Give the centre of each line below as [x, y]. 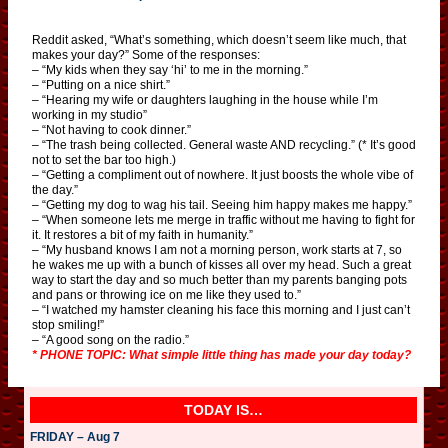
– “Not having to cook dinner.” [111, 129]
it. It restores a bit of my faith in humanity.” [142, 234]
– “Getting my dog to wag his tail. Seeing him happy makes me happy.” [222, 204]
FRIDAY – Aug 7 [75, 436]
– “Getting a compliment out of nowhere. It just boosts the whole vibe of [222, 174]
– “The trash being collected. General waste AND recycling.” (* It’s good [224, 144]
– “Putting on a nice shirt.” [101, 84]
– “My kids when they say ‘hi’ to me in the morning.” [170, 69]
